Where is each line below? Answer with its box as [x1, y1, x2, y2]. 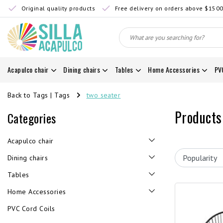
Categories [7, 109, 56, 127]
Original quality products [21, 4, 95, 12]
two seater [86, 90, 121, 100]
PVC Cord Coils [7, 204, 55, 213]
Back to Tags [7, 90, 48, 100]
